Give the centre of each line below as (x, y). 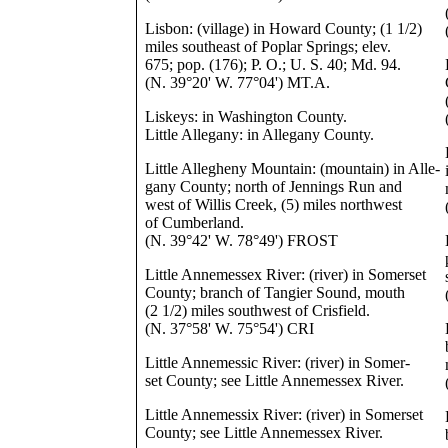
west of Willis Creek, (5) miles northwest (274, 204)
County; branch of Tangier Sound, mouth (275, 292)
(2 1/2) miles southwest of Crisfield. (258, 310)
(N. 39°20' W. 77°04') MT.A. (238, 82)
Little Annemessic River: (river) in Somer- (278, 362)
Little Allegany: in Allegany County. (260, 134)
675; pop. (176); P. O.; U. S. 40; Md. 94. (273, 64)
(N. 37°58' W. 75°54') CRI (230, 328)
